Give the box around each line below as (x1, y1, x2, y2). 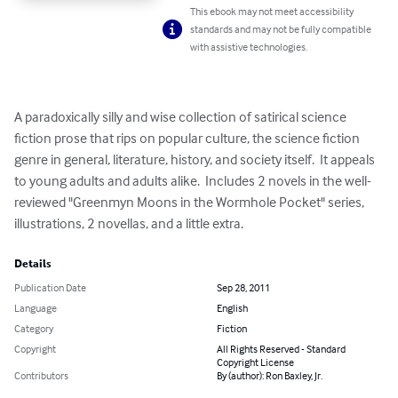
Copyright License (217, 355, 294, 370)
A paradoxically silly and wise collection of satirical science (14, 107, 349, 126)
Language (14, 301, 57, 315)
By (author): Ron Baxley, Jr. (217, 369, 322, 383)
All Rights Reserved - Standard (217, 342, 346, 356)
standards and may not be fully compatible (190, 22, 372, 36)
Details (14, 258, 52, 271)
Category (14, 322, 53, 336)
